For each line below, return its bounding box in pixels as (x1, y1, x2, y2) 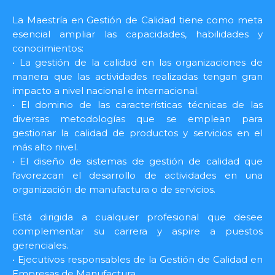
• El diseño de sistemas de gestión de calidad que (12, 155, 263, 167)
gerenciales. (12, 239, 68, 251)
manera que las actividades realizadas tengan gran (12, 70, 263, 82)
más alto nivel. (12, 141, 78, 153)
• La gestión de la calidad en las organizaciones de (12, 56, 263, 68)
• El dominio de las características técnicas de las (12, 98, 263, 110)
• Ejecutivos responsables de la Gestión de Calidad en (12, 254, 263, 265)
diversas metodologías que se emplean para (12, 112, 263, 125)
